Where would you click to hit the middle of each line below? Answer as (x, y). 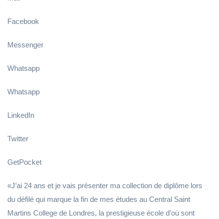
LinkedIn (21, 115)
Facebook (23, 21)
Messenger (25, 45)
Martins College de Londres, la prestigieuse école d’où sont (101, 213)
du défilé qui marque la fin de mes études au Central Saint (99, 199)
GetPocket (24, 162)
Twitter (18, 139)
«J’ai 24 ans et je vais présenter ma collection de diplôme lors (105, 186)
